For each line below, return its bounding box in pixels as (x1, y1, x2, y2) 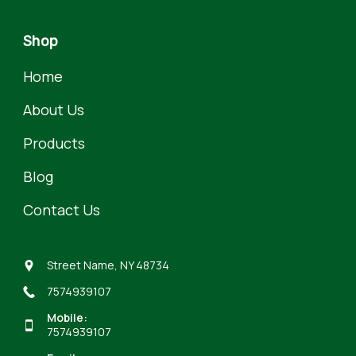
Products (23, 133, 85, 153)
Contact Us (23, 199, 100, 219)
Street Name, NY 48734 (47, 257, 169, 273)
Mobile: (47, 310, 87, 325)
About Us (23, 99, 84, 119)
